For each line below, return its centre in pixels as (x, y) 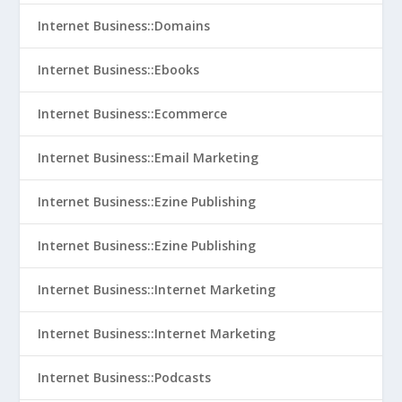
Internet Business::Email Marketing (149, 157)
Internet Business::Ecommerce (133, 114)
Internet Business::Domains (124, 26)
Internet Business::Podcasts (125, 377)
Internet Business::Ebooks (119, 70)
